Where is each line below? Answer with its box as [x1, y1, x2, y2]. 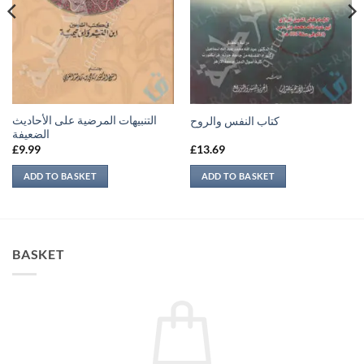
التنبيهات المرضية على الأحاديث [11, 114, 157, 128]
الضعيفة [11, 128, 50, 141]
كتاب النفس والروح [189, 115, 279, 128]
